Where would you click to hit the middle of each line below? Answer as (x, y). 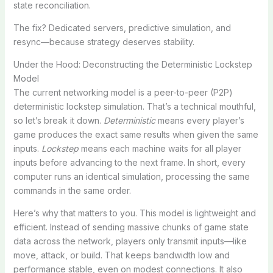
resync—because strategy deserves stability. (104, 41)
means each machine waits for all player (160, 148)
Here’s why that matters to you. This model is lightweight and (134, 213)
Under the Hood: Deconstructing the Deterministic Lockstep (133, 64)
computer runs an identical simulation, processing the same (131, 176)
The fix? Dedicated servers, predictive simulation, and (122, 27)
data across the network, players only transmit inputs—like (130, 241)
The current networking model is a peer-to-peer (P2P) (123, 92)
